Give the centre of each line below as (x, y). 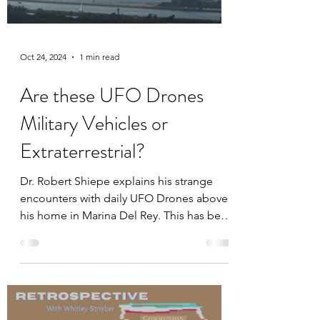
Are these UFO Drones (112, 131)
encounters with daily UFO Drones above (124, 234)
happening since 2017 (75, 268)
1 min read (99, 93)
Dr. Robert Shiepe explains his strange (116, 216)
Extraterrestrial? (82, 187)
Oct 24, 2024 (43, 93)
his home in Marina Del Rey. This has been (127, 251)
